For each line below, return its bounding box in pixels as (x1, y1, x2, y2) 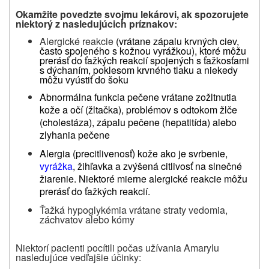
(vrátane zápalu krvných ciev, (116, 34, 239, 48)
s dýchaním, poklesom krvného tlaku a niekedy (40, 62, 238, 77)
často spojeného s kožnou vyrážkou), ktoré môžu (40, 43, 246, 58)
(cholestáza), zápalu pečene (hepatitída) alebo (40, 115, 237, 129)
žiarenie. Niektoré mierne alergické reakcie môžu (40, 171, 247, 186)
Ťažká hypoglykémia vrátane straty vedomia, (40, 202, 228, 217)
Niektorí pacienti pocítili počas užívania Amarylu (16, 240, 219, 255)
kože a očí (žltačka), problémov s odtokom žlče (40, 102, 237, 116)
